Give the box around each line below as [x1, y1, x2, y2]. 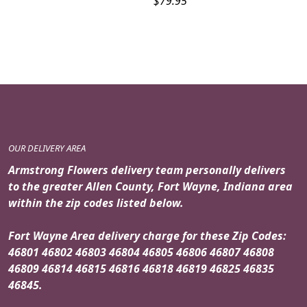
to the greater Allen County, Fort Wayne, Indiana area [8, 178, 293, 194]
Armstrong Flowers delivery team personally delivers [8, 162, 286, 177]
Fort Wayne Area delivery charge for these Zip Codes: [8, 228, 286, 243]
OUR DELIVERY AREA [8, 141, 86, 154]
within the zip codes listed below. [8, 195, 184, 210]
